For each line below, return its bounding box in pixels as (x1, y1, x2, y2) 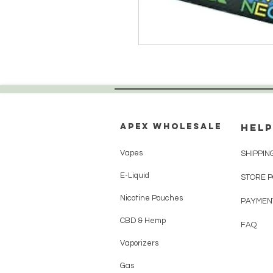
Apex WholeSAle (120, 121, 225, 132)
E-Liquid (120, 171, 149, 180)
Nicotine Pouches (120, 194, 183, 202)
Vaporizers (120, 239, 158, 247)
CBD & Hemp (120, 216, 166, 225)
